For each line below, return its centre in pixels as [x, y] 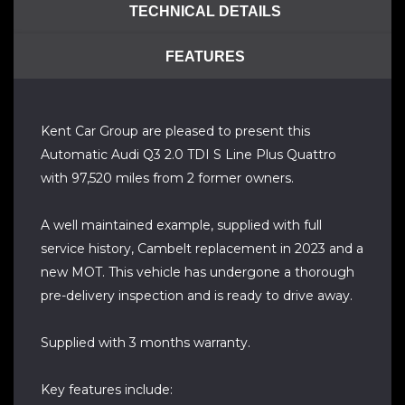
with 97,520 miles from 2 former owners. [167, 178]
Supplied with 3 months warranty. [146, 343]
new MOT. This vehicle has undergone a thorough [198, 272]
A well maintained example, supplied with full [181, 225]
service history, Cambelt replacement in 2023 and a [202, 249]
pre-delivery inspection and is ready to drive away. [197, 296]
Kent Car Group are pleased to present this [175, 131]
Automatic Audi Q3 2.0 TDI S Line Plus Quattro [188, 155]
